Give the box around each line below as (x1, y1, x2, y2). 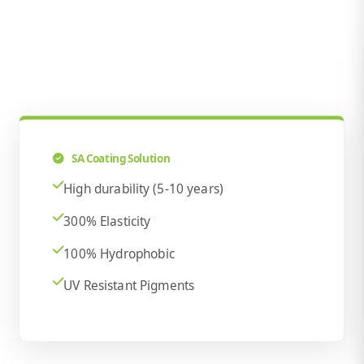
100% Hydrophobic (63, 245, 175, 262)
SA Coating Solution (70, 151, 171, 167)
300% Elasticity (63, 212, 151, 230)
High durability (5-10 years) (63, 180, 224, 197)
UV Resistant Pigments (63, 277, 195, 294)
